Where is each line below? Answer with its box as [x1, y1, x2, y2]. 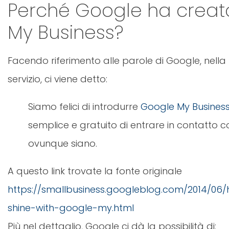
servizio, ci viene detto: [8, 73, 107, 86]
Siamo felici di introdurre [28, 100, 141, 113]
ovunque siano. [28, 137, 97, 150]
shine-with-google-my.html [8, 201, 134, 215]
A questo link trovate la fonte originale [8, 165, 182, 178]
